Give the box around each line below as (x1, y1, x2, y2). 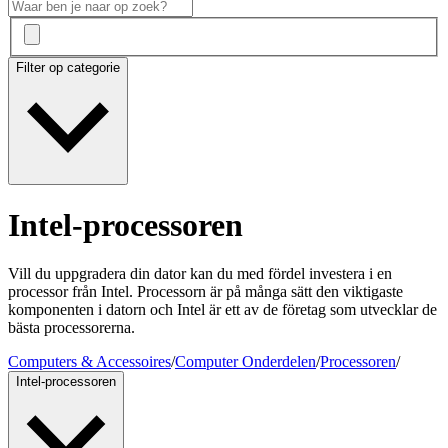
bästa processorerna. (8, 319, 135, 337)
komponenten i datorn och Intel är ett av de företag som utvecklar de (8, 301, 437, 319)
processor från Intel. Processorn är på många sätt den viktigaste (8, 283, 403, 301)
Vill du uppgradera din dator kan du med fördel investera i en (8, 265, 392, 283)
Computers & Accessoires (8, 353, 171, 371)
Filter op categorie (16, 60, 120, 76)
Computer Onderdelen (175, 353, 316, 371)
